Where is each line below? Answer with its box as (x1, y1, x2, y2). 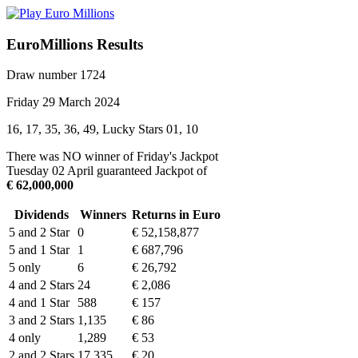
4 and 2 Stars (9, 278, 74, 292)
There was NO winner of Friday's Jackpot (6, 149, 218, 164)
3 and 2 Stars (9, 313, 74, 328)
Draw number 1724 (6, 68, 105, 82)
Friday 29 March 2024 (6, 95, 120, 109)
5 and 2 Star (9, 225, 70, 240)
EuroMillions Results (6, 35, 143, 53)
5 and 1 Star (9, 243, 70, 257)
